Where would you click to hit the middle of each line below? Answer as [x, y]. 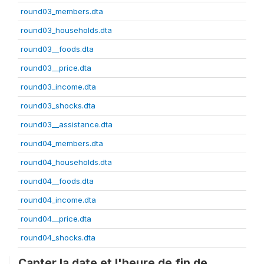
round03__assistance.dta [67, 125]
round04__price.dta [56, 219]
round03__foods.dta [57, 49]
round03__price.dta [56, 68]
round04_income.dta [58, 200]
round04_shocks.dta [58, 238]
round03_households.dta [66, 30]
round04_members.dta [62, 143]
